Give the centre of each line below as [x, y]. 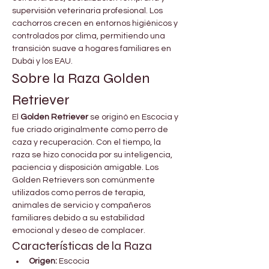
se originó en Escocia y [134, 117]
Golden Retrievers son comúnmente [84, 180]
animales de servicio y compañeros [82, 205]
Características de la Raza [82, 246]
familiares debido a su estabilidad [79, 218]
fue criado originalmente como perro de [91, 129]
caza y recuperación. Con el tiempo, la [87, 142]
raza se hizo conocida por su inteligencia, [93, 155]
